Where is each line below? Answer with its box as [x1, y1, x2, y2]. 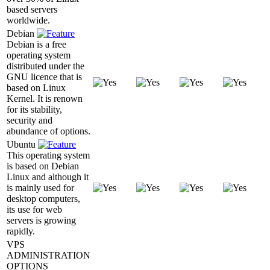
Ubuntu [7, 139, 38, 149]
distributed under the [7, 60, 84, 71]
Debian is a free [7, 39, 66, 49]
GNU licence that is [7, 71, 82, 82]
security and [7, 115, 52, 125]
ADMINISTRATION [7, 250, 90, 260]
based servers [7, 4, 57, 14]
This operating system [7, 149, 90, 160]
